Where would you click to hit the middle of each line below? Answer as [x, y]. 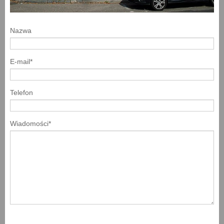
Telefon [21, 93]
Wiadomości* [30, 124]
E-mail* [21, 62]
